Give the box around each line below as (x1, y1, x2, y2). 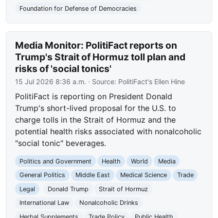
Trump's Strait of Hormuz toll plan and (15, 51, 186, 63)
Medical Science (120, 171, 167, 179)
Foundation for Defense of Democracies (19, 4, 137, 12)
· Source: (86, 77, 119, 86)
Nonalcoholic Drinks (79, 199, 138, 207)
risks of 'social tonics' (15, 63, 112, 75)
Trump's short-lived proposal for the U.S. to (15, 103, 177, 113)
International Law (19, 199, 70, 207)
